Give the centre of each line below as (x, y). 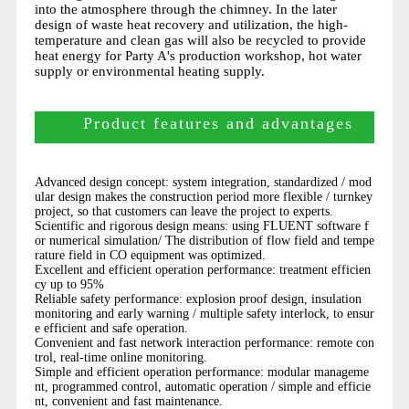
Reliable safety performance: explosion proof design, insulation (198, 299)
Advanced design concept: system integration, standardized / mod (203, 183)
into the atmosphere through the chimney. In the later (185, 10)
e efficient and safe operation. (111, 329)
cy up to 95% (69, 285)
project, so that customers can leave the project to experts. (184, 212)
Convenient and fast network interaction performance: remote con (204, 343)
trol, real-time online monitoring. (121, 358)
